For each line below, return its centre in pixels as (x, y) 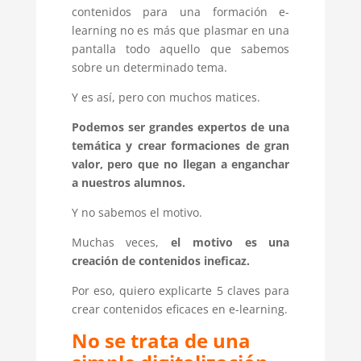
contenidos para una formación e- (180, 12)
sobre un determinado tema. (149, 68)
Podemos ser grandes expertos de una (180, 127)
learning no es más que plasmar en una (180, 31)
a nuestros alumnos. (128, 183)
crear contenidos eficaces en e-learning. (179, 309)
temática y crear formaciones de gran (180, 146)
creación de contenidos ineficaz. (160, 261)
